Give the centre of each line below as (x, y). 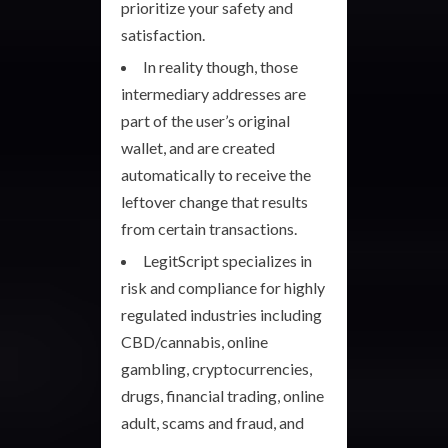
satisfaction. (163, 34)
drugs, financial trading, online (222, 395)
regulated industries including (221, 314)
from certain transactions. (209, 228)
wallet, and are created (198, 147)
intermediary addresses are (213, 93)
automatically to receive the (216, 174)
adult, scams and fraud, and (212, 422)
